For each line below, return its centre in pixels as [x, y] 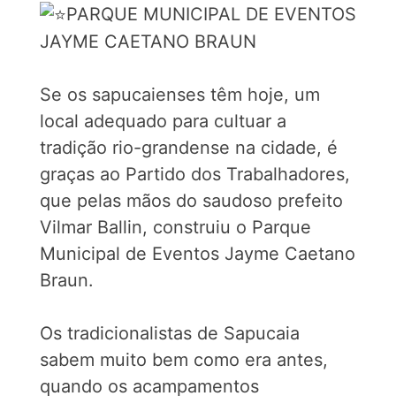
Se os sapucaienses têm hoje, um [179, 95]
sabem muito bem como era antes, [183, 360]
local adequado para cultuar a [163, 122]
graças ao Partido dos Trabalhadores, [194, 175]
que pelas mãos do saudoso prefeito [191, 201]
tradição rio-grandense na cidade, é [188, 148]
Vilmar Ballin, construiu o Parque [175, 228]
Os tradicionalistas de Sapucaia [169, 334]
